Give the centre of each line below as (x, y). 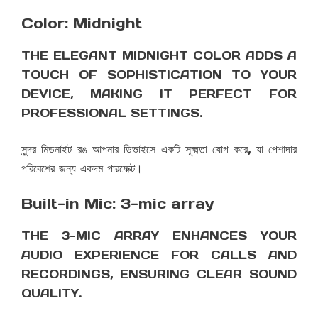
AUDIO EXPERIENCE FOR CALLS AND (159, 255)
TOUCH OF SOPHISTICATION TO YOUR (159, 75)
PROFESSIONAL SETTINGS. (112, 113)
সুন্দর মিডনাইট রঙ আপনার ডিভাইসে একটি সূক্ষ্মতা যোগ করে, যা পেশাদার (159, 149)
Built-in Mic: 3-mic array (118, 204)
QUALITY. (51, 294)
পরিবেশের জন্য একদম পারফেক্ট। (82, 169)
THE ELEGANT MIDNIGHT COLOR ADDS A (159, 56)
